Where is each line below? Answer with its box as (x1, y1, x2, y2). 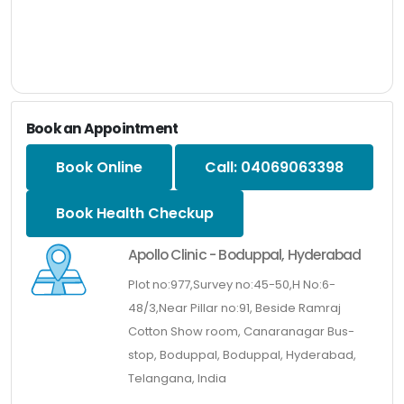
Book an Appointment (26, 118, 179, 138)
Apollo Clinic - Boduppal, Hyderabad (127, 244, 362, 264)
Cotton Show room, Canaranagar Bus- (127, 322, 354, 340)
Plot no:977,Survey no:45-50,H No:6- (127, 275, 335, 293)
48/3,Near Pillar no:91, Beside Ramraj (127, 298, 341, 317)
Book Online (56, 156, 142, 178)
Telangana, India (127, 369, 226, 387)
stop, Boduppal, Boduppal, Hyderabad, (127, 345, 356, 363)
